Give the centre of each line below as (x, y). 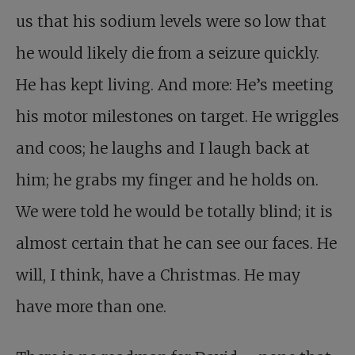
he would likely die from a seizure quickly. (168, 53)
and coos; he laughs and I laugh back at (163, 148)
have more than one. (91, 307)
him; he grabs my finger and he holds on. (167, 180)
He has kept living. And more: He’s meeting (175, 85)
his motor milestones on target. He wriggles (177, 116)
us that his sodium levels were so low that (171, 21)
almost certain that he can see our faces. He (176, 243)
